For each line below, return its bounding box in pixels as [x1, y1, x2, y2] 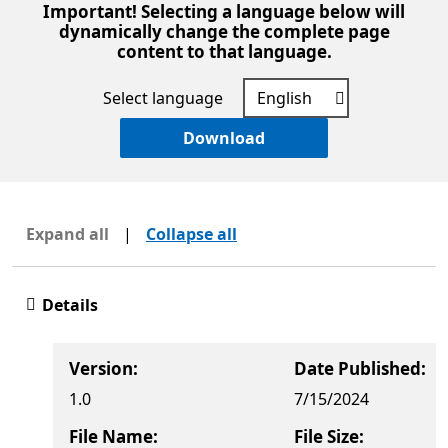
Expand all [26, 223, 109, 246]
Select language [103, 87, 223, 110]
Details [42, 294, 98, 317]
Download [183, 127, 265, 150]
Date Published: [294, 357, 426, 381]
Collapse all [146, 223, 237, 246]
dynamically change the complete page [58, 20, 390, 44]
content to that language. [116, 40, 332, 64]
